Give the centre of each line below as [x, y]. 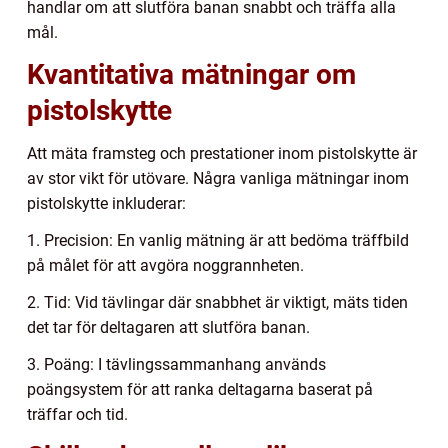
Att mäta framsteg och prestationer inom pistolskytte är [222, 153]
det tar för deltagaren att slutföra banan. [168, 327]
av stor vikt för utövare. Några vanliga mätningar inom [218, 178]
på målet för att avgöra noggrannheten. [165, 265]
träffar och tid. [77, 414]
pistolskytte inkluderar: [106, 203]
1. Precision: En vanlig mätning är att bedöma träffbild [218, 240]
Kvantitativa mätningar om [191, 74]
